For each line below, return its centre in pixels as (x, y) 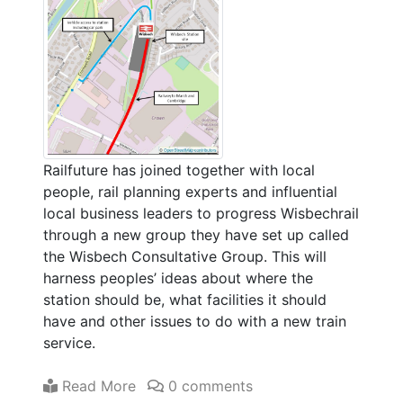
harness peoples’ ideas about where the (178, 278)
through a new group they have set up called (196, 234)
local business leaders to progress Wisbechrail (201, 213)
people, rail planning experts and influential (190, 191)
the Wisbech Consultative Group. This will (185, 256)
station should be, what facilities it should (185, 299)
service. (69, 342)
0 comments (208, 385)
